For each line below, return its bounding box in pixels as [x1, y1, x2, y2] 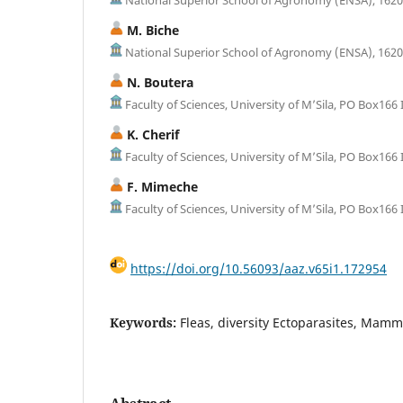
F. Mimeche [123, 177, 198, 195]
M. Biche [123, 21, 179, 39]
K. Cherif [123, 125, 179, 143]
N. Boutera [123, 73, 193, 91]
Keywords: [110, 313, 180, 331]
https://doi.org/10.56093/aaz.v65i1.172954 [130, 259, 387, 277]
